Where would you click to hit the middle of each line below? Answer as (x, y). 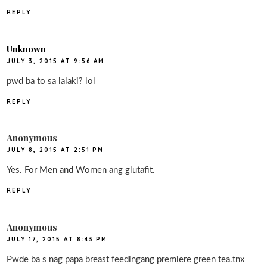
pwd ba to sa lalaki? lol (51, 81)
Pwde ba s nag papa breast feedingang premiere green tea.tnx (126, 259)
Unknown (27, 49)
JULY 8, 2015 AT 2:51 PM (55, 150)
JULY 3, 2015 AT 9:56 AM (56, 61)
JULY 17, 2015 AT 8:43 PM (57, 239)
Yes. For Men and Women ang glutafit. (81, 170)
